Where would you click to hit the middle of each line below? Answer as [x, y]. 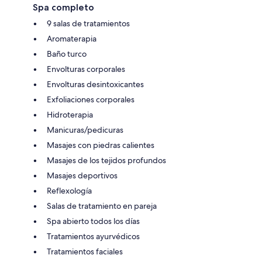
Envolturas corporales [86, 69]
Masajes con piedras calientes [101, 145]
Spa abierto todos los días [93, 221]
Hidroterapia [70, 115]
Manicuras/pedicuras [85, 130]
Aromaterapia [72, 39]
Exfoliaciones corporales [91, 100]
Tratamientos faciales [85, 252]
